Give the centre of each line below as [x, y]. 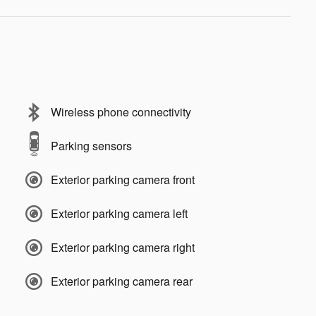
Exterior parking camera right [123, 247]
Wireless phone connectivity [121, 111]
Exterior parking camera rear [122, 281]
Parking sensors [91, 145]
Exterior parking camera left [119, 213]
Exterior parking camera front [123, 179]
